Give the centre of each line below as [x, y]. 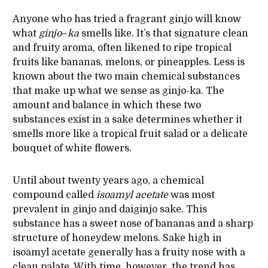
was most [191, 195]
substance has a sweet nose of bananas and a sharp [133, 224]
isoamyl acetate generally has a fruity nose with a [129, 253]
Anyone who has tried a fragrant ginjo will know [127, 19]
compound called [54, 195]
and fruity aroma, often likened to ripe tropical [122, 48]
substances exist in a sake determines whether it [127, 120]
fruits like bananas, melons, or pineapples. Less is [128, 63]
